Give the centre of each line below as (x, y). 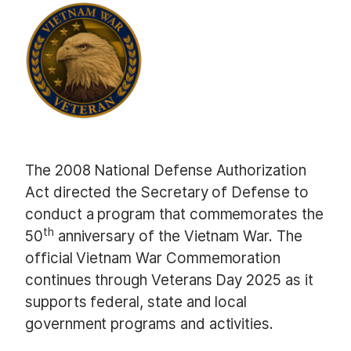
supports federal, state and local (136, 302)
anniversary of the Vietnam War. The (178, 236)
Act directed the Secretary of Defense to (167, 192)
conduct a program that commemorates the (174, 214)
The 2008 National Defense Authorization (166, 170)
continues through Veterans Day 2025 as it (169, 280)
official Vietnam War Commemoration (153, 258)
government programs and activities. (150, 324)
